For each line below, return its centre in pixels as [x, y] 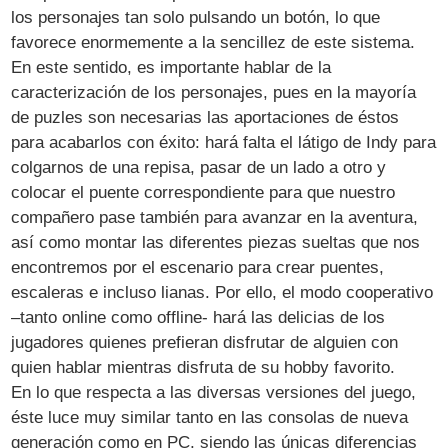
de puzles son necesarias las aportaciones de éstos [205, 117]
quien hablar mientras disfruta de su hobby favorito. [203, 367]
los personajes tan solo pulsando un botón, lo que [196, 17]
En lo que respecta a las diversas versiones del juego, [214, 392]
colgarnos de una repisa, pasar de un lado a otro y [199, 167]
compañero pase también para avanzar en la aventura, [215, 217]
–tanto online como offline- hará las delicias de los [198, 317]
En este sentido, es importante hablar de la [171, 67]
